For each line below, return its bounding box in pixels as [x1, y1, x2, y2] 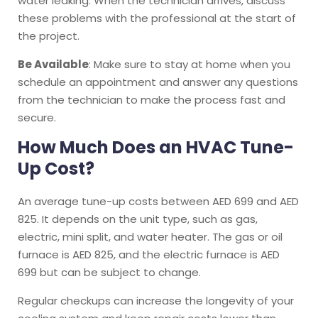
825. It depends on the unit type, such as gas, [18, 211, 258, 226]
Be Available [18, 56, 89, 72]
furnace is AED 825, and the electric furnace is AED [18, 246, 280, 262]
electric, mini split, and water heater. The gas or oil [18, 229, 283, 244]
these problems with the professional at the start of [18, 10, 296, 26]
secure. [18, 109, 56, 125]
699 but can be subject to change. [18, 264, 201, 280]
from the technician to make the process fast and [18, 92, 285, 107]
